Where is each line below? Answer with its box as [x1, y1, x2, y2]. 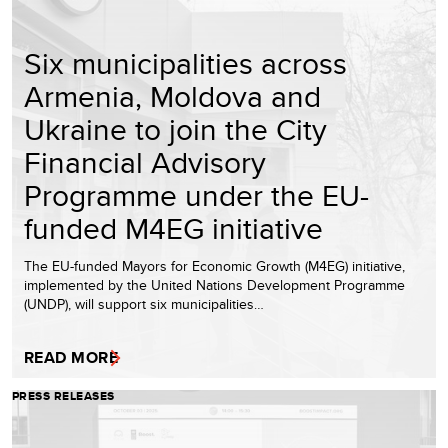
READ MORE [24, 345, 119, 369]
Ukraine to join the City [24, 107, 327, 150]
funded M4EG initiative [24, 206, 323, 249]
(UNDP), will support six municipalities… [24, 293, 264, 314]
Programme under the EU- [24, 173, 369, 216]
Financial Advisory [24, 140, 266, 183]
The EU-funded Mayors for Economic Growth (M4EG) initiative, [24, 255, 405, 276]
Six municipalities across [24, 41, 347, 84]
